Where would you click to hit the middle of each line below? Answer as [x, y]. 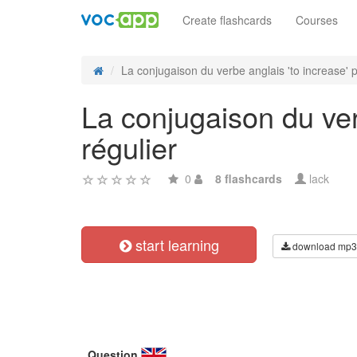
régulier [129, 147]
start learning [175, 245]
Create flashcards [227, 20]
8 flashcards [249, 178]
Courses [317, 20]
